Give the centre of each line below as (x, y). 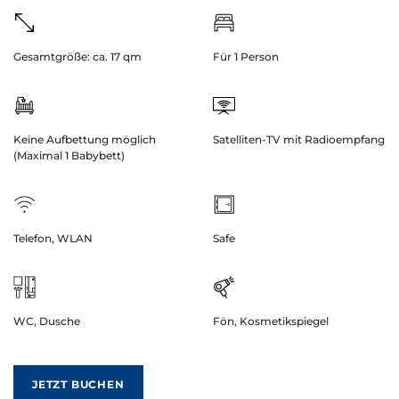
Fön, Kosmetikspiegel (271, 321)
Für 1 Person (246, 57)
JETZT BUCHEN (78, 384)
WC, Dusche (47, 321)
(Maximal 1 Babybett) (69, 155)
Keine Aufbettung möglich (85, 139)
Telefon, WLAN (53, 238)
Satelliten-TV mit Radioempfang (299, 139)
